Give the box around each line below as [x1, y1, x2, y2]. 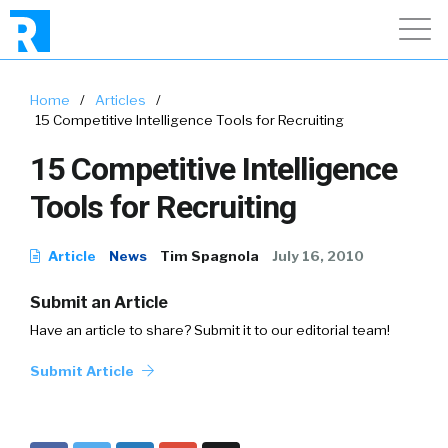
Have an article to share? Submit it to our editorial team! [30, 322, 390, 338]
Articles [95, 92, 146, 108]
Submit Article [30, 363, 137, 379]
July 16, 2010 [272, 248, 364, 264]
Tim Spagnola [160, 248, 259, 264]
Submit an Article [30, 293, 168, 312]
